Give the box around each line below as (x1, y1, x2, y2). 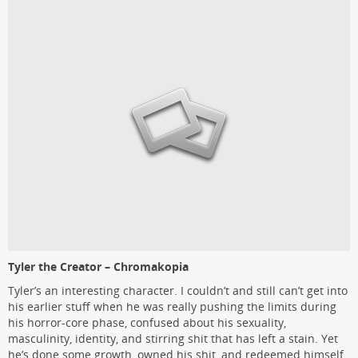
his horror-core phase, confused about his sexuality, (8, 314, 286, 330)
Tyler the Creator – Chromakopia (8, 258, 189, 274)
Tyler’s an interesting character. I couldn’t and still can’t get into (8, 282, 348, 298)
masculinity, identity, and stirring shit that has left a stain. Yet (8, 330, 338, 346)
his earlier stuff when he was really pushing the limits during (8, 298, 336, 314)
